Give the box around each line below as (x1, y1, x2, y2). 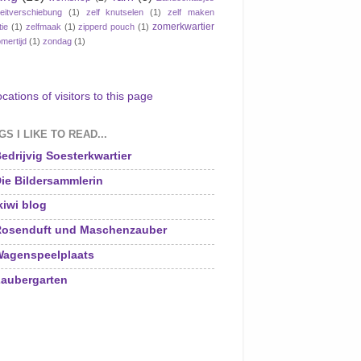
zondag (43, 35, 72, 46)
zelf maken (168, 6, 215, 17)
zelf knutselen (85, 6, 144, 17)
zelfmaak (25, 21, 61, 31)
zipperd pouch (78, 21, 135, 31)
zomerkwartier (152, 20, 215, 32)
